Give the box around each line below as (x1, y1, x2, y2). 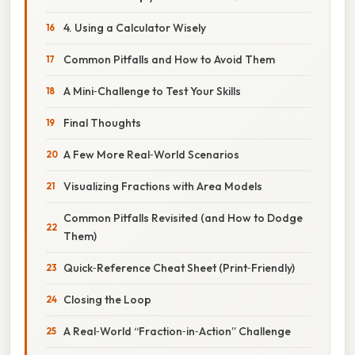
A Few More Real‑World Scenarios (63, 147, 239, 162)
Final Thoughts (63, 115, 141, 130)
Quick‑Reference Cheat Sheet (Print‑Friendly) (63, 260, 295, 275)
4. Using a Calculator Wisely (63, 20, 206, 35)
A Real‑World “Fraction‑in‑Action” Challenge (63, 323, 291, 338)
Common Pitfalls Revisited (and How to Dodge (63, 210, 303, 225)
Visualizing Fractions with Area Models (63, 178, 262, 193)
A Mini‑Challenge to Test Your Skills (63, 83, 241, 98)
